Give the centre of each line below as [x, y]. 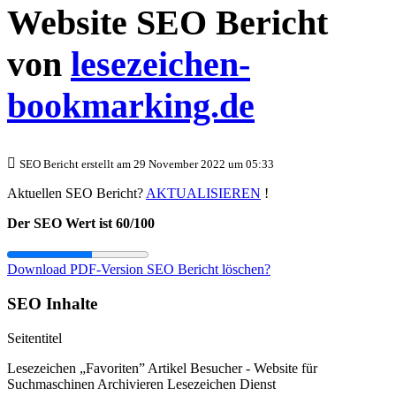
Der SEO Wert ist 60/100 [81, 224]
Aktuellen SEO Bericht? [76, 194]
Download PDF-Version [77, 270]
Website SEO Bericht [168, 23]
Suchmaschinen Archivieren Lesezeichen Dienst [141, 384]
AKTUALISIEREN [203, 194]
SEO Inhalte [52, 304]
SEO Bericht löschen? [209, 270]
